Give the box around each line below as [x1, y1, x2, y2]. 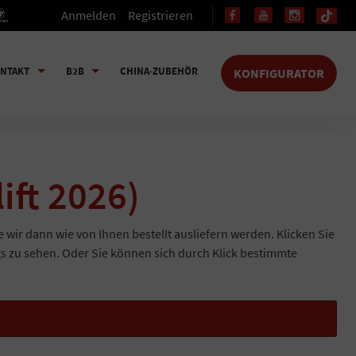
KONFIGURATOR [234, 65, 324, 82]
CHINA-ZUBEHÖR [120, 64, 198, 78]
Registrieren [128, 7, 194, 23]
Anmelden [61, 7, 117, 23]
